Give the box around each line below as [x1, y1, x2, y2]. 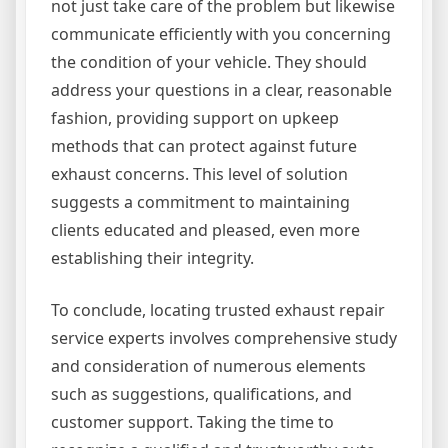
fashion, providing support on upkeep [51, 107, 339, 129]
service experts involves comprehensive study [51, 327, 397, 349]
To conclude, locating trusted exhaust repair [51, 299, 385, 321]
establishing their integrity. [51, 247, 254, 269]
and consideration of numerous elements [51, 355, 366, 377]
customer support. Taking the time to [51, 411, 334, 433]
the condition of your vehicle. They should [51, 51, 367, 73]
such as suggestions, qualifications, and [51, 383, 352, 405]
